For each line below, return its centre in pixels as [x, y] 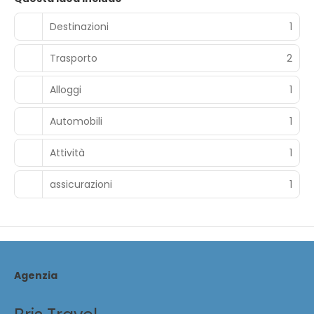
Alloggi [66, 89]
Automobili [76, 121]
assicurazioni [81, 184]
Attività [67, 152]
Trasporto [74, 58]
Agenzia [36, 276]
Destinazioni [79, 26]
